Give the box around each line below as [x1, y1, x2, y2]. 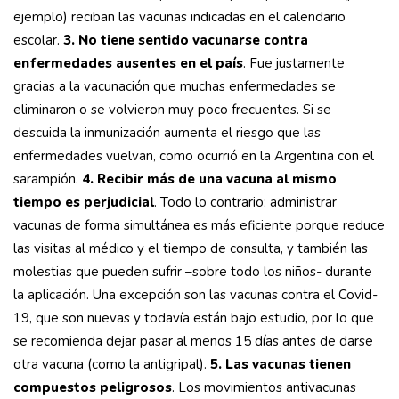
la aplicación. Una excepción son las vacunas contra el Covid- [13, 286, 378, 305]
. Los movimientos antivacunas [172, 379, 356, 397]
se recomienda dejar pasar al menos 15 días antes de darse [13, 332, 373, 351]
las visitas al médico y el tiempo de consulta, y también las [13, 240, 368, 258]
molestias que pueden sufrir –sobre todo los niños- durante [13, 263, 372, 281]
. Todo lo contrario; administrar [154, 193, 337, 212]
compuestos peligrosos [13, 379, 172, 397]
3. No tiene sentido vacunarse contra [63, 31, 308, 50]
